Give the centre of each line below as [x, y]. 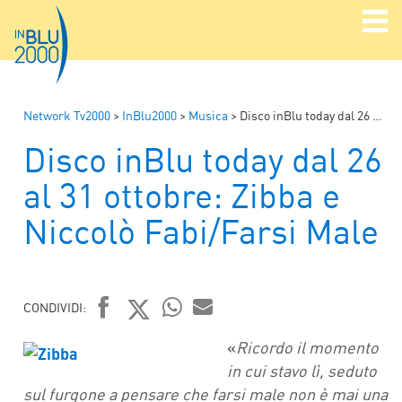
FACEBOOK [146, 344]
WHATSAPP [205, 342]
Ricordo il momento [307, 347]
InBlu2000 [149, 115]
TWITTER [170, 344]
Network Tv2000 [67, 115]
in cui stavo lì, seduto [302, 370]
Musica [208, 115]
